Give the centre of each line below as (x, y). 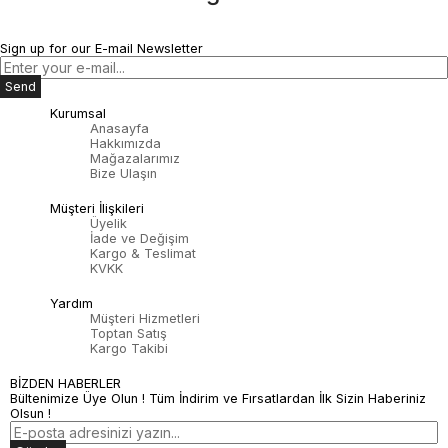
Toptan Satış (128, 334)
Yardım (71, 304)
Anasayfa (119, 129)
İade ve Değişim (139, 239)
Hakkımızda (125, 144)
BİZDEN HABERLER (65, 384)
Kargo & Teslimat (143, 254)
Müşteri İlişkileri (97, 209)
